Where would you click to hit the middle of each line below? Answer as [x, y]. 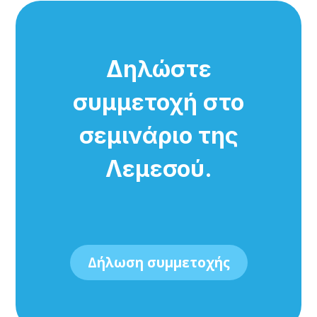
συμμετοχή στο [158, 102]
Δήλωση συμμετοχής [158, 263]
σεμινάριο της [158, 135]
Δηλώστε [158, 69]
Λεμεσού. [158, 168]
